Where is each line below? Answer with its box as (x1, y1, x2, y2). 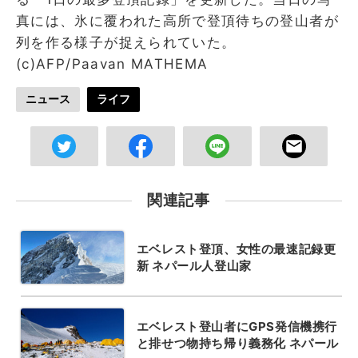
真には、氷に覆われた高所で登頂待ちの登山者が (16, 12, 339, 29)
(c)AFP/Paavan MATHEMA (16, 55, 209, 72)
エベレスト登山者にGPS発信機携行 (136, 319, 337, 335)
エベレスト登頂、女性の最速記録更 (136, 241, 336, 257)
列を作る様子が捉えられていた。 (16, 34, 237, 50)
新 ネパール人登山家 (136, 258, 252, 274)
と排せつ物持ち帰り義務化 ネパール (136, 336, 339, 352)
